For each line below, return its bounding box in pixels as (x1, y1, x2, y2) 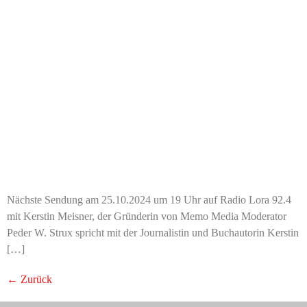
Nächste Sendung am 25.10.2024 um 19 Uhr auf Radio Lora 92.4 (7, 194, 291, 206)
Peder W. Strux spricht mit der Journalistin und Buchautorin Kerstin (7, 227, 299, 239)
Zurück (18, 273, 52, 286)
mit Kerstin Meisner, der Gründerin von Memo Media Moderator (7, 210, 286, 223)
